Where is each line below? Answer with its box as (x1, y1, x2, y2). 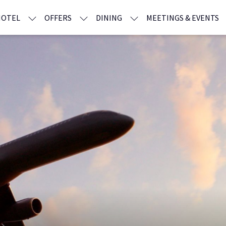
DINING (96, 12, 122, 23)
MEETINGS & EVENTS (146, 12, 219, 23)
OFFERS (44, 12, 72, 23)
